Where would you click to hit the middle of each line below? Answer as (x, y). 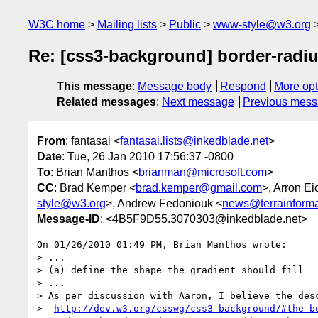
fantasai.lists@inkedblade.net (194, 141)
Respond (243, 87)
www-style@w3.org (262, 24)
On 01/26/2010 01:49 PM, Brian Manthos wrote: (162, 244)
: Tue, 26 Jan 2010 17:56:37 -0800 (148, 156)
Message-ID (68, 219)
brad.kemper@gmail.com (199, 187)
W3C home (57, 24)
